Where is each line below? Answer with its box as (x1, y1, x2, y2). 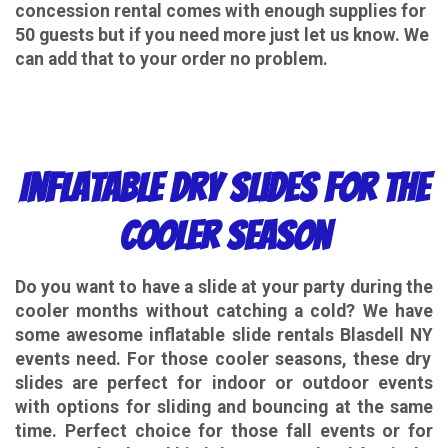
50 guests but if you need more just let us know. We (15, 25, 429, 46)
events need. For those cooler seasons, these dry (15, 348, 431, 369)
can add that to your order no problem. (15, 49, 328, 70)
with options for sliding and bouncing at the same (15, 396, 433, 417)
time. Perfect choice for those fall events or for (15, 420, 433, 441)
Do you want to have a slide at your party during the (15, 276, 433, 297)
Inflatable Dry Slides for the (19, 167, 429, 210)
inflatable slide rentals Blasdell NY (149, 324, 434, 345)
